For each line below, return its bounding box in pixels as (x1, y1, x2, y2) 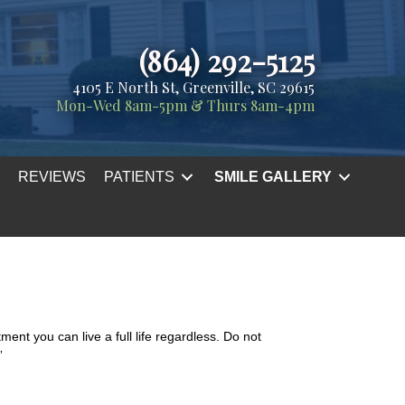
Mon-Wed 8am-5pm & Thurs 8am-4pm (56, 96, 315, 115)
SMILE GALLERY (214, 169, 332, 184)
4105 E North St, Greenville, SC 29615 (72, 78, 315, 97)
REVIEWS (18, 169, 86, 184)
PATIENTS (104, 169, 174, 184)
